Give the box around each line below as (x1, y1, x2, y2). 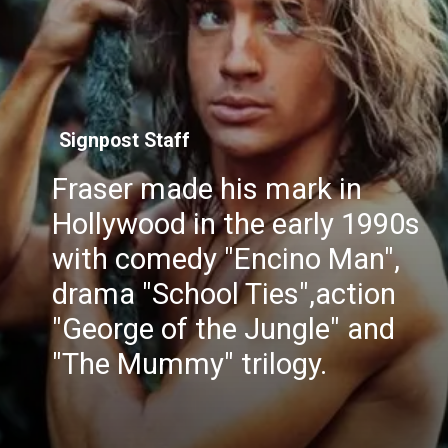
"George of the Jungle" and (52, 311, 396, 346)
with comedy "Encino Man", (52, 241, 401, 276)
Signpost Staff (58, 128, 190, 152)
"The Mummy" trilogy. (52, 346, 328, 381)
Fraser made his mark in (52, 171, 363, 206)
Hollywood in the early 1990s (52, 206, 421, 241)
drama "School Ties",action (52, 276, 397, 311)
